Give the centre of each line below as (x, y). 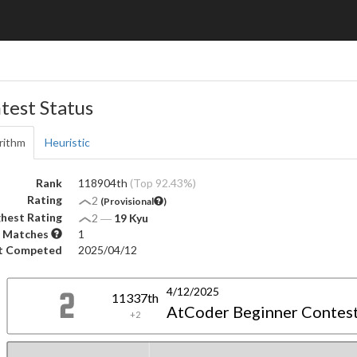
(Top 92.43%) (163, 183)
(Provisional (127, 201)
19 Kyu (131, 218)
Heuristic (67, 142)
